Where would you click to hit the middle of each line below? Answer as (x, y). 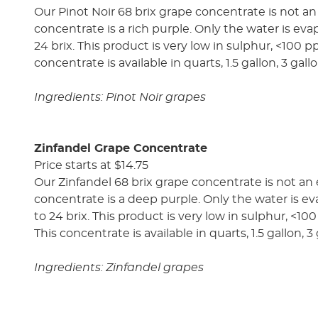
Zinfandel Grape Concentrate (121, 148)
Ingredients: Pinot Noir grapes (120, 97)
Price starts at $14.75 (91, 165)
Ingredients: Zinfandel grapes (119, 267)
